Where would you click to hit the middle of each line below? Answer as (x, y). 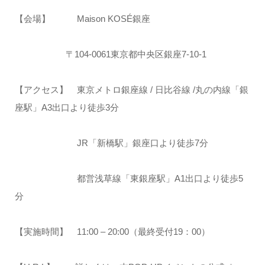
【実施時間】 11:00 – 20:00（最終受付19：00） (112, 231)
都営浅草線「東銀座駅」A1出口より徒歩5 (129, 178)
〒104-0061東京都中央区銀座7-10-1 (110, 54)
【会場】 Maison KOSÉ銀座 (82, 18)
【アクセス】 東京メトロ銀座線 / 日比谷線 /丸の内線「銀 (131, 89)
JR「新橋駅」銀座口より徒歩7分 (111, 143)
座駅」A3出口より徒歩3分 (67, 107)
